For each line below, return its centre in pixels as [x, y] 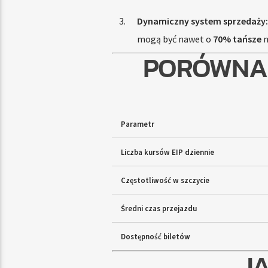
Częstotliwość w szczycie [165, 180]
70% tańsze [237, 39]
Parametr [137, 124]
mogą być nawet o [175, 39]
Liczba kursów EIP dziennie [167, 152]
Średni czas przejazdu [159, 208]
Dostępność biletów [155, 237]
